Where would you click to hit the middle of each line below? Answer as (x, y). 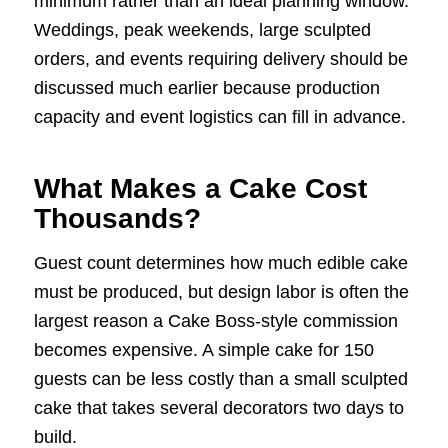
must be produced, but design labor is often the (221, 292)
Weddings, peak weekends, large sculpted (202, 30)
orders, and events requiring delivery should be (220, 59)
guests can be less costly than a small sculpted (220, 379)
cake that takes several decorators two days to (218, 408)
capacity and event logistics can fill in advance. (219, 117)
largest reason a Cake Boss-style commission (215, 321)
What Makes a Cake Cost (200, 189)
